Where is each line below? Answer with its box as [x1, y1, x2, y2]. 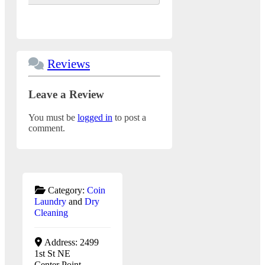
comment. [28, 122, 65, 133]
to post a [112, 112, 146, 122]
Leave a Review [28, 88, 104, 101]
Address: [44, 237, 80, 247]
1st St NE [34, 248, 70, 258]
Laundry [34, 196, 66, 206]
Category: [47, 185, 87, 195]
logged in [77, 112, 112, 122]
